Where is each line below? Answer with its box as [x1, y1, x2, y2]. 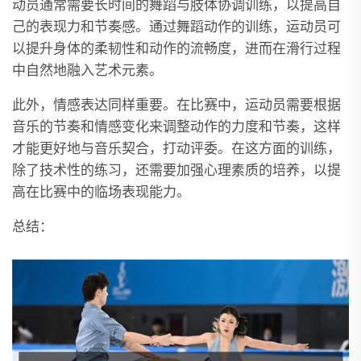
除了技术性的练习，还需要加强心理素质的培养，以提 [12, 161, 341, 180]
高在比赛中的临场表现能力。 [12, 183, 190, 201]
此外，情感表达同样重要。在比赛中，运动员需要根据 [12, 96, 341, 114]
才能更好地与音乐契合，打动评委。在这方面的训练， [12, 139, 341, 158]
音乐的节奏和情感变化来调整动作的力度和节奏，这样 [12, 118, 341, 136]
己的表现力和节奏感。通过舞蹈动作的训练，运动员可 [12, 18, 341, 36]
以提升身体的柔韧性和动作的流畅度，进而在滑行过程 [12, 39, 341, 58]
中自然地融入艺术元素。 [12, 61, 163, 80]
